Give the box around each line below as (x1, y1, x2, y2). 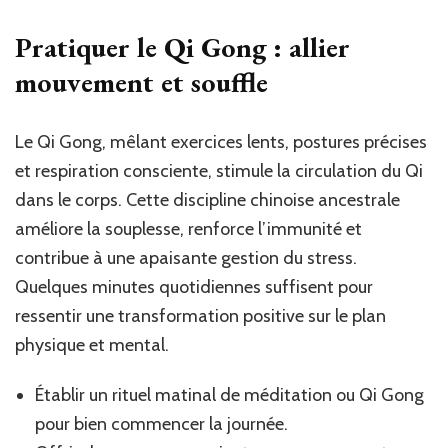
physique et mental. (15, 334, 169, 357)
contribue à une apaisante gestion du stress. (15, 247, 357, 270)
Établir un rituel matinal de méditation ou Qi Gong (35, 384, 424, 407)
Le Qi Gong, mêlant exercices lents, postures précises (15, 131, 427, 154)
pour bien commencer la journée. (35, 413, 288, 436)
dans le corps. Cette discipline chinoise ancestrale (15, 189, 400, 212)
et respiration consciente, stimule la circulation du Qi (15, 160, 423, 183)
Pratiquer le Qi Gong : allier (15, 29, 350, 66)
